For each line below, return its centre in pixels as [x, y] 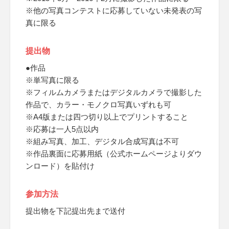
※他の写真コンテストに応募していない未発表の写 [114, 10]
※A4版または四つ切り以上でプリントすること [107, 117]
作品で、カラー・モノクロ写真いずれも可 [98, 105]
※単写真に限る [52, 80]
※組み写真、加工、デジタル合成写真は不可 [102, 141]
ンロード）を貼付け [60, 166]
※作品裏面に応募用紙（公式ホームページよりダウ [114, 154]
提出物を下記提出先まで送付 [75, 211]
